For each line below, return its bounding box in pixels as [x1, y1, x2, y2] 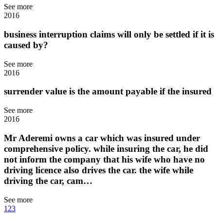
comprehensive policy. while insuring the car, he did [4, 143, 208, 154]
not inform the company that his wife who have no [4, 154, 205, 164]
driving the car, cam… [4, 175, 92, 186]
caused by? [4, 40, 48, 51]
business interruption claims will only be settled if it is [4, 29, 214, 40]
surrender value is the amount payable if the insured [4, 86, 212, 97]
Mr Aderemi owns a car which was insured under [4, 132, 200, 143]
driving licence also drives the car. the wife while [4, 164, 193, 175]
